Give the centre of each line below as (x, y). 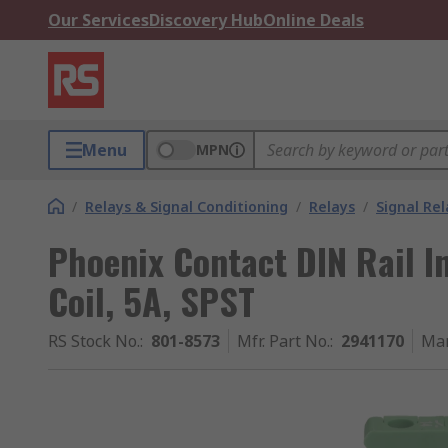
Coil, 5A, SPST (151, 300)
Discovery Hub (206, 20)
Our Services (98, 20)
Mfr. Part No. (283, 341)
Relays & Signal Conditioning (186, 206)
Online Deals (313, 20)
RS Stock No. (94, 341)
